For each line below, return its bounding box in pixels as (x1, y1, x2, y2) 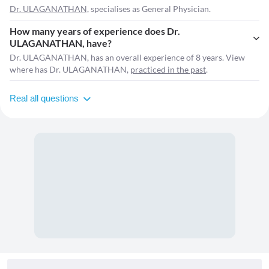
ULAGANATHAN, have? (10, 37, 112, 49)
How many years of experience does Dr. (10, 25, 180, 37)
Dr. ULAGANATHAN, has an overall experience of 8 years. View (10, 52, 245, 63)
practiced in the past (130, 64, 206, 75)
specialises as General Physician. (89, 4, 211, 14)
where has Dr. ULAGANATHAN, (10, 64, 130, 75)
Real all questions (10, 93, 79, 104)
